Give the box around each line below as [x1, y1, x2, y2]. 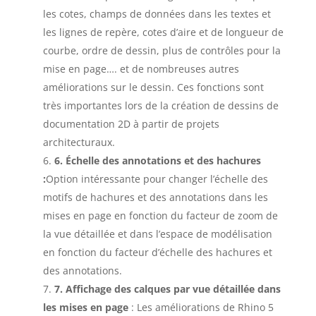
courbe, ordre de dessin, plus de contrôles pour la [42, 43, 281, 57]
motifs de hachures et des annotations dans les [42, 190, 268, 204]
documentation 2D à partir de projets [42, 116, 219, 130]
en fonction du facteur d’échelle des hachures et [42, 245, 272, 259]
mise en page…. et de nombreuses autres [42, 61, 239, 75]
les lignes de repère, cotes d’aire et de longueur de [42, 25, 284, 39]
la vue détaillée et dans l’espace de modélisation [42, 226, 272, 241]
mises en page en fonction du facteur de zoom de [42, 208, 278, 222]
